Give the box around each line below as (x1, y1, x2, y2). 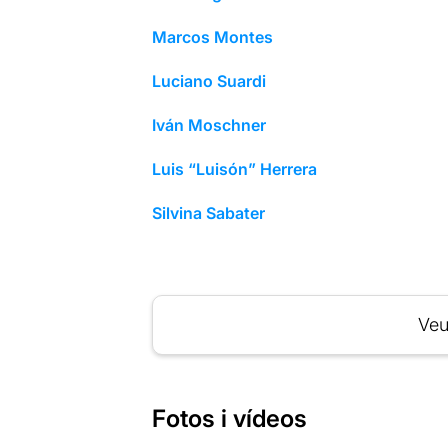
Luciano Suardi (151, 70, 266, 91)
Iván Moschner (151, 114, 266, 135)
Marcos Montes (151, 26, 273, 47)
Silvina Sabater (151, 202, 265, 223)
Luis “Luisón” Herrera (151, 158, 317, 179)
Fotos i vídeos (151, 403, 307, 433)
